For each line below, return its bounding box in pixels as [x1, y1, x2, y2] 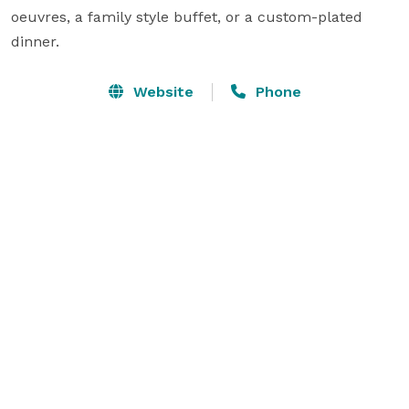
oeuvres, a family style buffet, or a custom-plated [11, 7, 362, 26]
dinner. [11, 32, 59, 50]
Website [128, 82, 194, 100]
